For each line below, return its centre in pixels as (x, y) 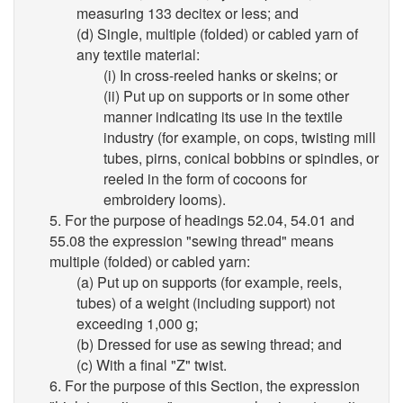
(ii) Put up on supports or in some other (226, 96)
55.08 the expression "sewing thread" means (192, 241)
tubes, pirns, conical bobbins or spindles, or (241, 158)
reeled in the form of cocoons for (205, 179)
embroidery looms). (165, 199)
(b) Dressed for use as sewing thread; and (209, 344)
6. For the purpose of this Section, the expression (205, 385)
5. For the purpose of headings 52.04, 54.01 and (202, 220)
